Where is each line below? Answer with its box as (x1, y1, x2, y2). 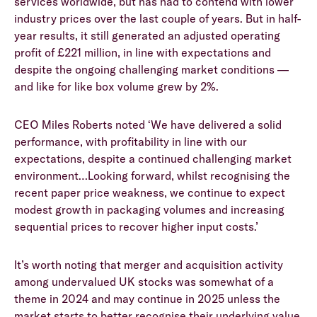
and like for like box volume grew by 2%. (14, 79, 219, 94)
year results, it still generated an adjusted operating (14, 28, 280, 43)
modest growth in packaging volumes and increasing (14, 202, 284, 217)
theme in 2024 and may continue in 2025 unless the (14, 292, 280, 306)
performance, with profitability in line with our (14, 134, 247, 149)
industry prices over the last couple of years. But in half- (14, 11, 301, 26)
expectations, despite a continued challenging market (14, 151, 292, 166)
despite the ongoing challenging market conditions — (14, 62, 289, 77)
